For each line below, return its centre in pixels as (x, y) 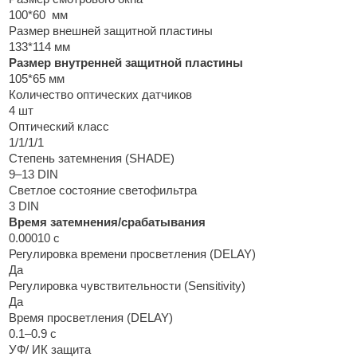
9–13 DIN (33, 174)
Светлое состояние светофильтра (102, 190)
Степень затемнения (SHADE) (91, 158)
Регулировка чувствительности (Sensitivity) (127, 286)
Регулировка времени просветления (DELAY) (132, 254)
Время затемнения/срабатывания (107, 222)
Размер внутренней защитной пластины (126, 63)
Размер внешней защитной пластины (110, 31)
